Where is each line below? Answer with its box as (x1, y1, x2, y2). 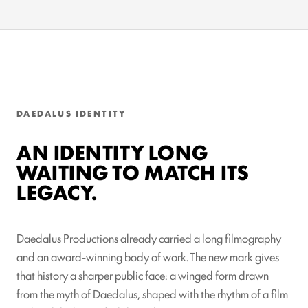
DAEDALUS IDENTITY (16, 106, 127, 120)
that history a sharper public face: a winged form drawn (16, 266, 269, 283)
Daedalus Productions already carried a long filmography (16, 229, 281, 246)
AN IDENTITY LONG (16, 136, 208, 166)
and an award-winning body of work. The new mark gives (16, 247, 279, 265)
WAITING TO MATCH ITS (16, 156, 250, 186)
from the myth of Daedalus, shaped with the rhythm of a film (16, 285, 288, 302)
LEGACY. (16, 176, 98, 206)
